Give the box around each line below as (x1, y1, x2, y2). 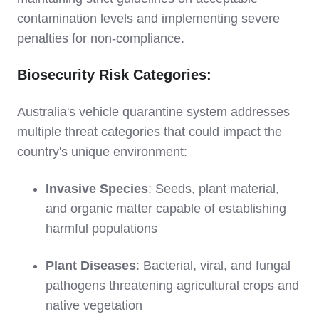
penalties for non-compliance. (17, 31, 184, 46)
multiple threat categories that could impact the (17, 124, 282, 139)
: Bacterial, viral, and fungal (136, 258, 291, 273)
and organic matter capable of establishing (46, 201, 286, 216)
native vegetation (46, 298, 142, 313)
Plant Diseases (46, 258, 136, 273)
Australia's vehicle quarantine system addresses (17, 104, 290, 119)
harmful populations (46, 221, 157, 236)
